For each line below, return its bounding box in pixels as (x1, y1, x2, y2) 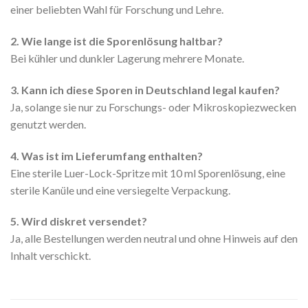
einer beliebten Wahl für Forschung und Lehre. (10, 3, 223, 16)
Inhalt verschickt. (10, 249, 91, 263)
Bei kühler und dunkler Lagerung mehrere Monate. (10, 52, 244, 65)
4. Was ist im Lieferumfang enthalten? (10, 148, 203, 162)
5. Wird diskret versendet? (10, 214, 147, 228)
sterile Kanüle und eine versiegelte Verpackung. (10, 183, 230, 197)
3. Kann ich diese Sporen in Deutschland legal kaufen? (10, 82, 280, 96)
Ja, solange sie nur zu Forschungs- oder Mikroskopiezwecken (10, 100, 296, 113)
